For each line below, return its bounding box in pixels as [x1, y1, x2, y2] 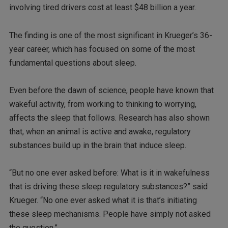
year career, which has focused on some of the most [9, 44, 195, 54]
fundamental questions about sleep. [9, 58, 136, 68]
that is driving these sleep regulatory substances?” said [9, 181, 208, 191]
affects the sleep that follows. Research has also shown [9, 112, 210, 123]
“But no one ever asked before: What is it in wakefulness [9, 167, 210, 178]
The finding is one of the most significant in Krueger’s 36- [9, 30, 212, 40]
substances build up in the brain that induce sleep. [9, 140, 186, 150]
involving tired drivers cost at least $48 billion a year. [9, 3, 196, 13]
